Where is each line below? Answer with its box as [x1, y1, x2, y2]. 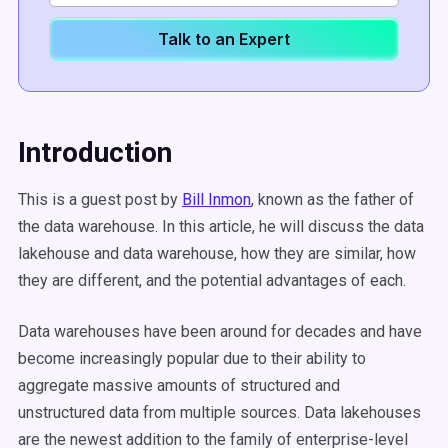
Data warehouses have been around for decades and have [18, 322, 422, 341]
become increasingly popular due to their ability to [18, 349, 366, 368]
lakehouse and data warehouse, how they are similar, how [18, 244, 416, 263]
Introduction [18, 136, 172, 169]
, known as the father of [251, 190, 414, 209]
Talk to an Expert [158, 29, 290, 49]
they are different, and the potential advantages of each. [18, 271, 406, 290]
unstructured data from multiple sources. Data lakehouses [18, 403, 421, 422]
